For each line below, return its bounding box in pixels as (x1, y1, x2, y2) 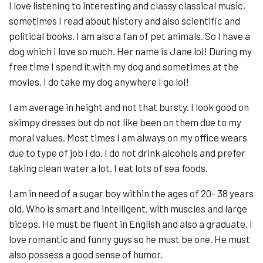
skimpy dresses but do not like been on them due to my (9, 116, 241, 129)
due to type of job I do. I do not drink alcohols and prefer (9, 147, 245, 159)
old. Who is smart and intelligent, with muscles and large (9, 203, 247, 215)
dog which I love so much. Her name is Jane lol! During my (9, 45, 252, 58)
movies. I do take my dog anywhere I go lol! (9, 76, 189, 88)
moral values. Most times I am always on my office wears (9, 131, 247, 144)
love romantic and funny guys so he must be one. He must (9, 233, 250, 245)
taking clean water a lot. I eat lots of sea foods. (9, 162, 208, 174)
